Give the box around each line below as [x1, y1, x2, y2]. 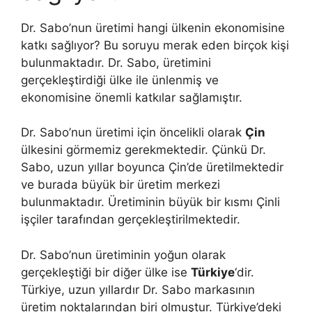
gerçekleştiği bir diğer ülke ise [21, 265, 191, 279]
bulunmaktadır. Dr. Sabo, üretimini [21, 55, 211, 70]
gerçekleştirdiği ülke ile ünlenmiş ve [21, 72, 219, 87]
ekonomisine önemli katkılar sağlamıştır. [21, 90, 242, 104]
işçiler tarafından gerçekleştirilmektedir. [21, 212, 240, 227]
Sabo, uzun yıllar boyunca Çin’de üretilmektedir [21, 160, 283, 175]
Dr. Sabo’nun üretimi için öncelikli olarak [21, 125, 245, 140]
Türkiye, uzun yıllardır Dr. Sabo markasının [21, 282, 255, 297]
